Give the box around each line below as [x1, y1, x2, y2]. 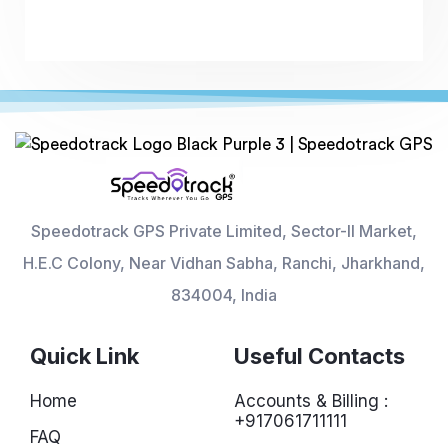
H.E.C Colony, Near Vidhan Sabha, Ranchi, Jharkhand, [23, 253, 425, 274]
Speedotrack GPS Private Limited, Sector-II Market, [31, 221, 417, 242]
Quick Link [30, 343, 139, 370]
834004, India [171, 285, 277, 306]
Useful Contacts [234, 343, 405, 370]
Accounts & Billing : [234, 391, 388, 412]
